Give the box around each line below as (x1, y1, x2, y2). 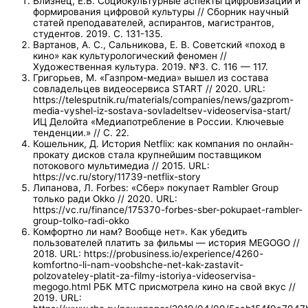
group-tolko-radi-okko (33, 214, 129, 226)
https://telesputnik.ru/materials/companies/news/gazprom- (33, 93, 294, 105)
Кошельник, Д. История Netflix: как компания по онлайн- (33, 137, 294, 149)
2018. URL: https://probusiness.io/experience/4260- (33, 247, 263, 259)
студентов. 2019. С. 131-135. (33, 27, 163, 39)
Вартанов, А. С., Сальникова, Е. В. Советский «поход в (33, 38, 285, 50)
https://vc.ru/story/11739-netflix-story (33, 170, 201, 182)
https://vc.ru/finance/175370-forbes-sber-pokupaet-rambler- (33, 203, 302, 215)
